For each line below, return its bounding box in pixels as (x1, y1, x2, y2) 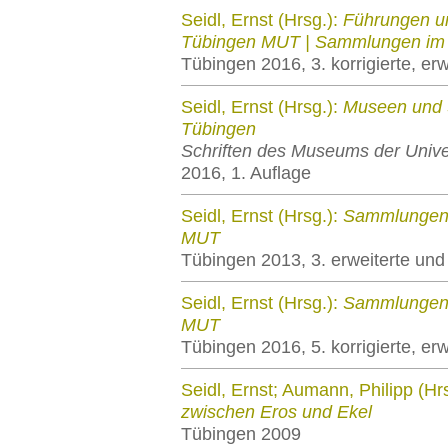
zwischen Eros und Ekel (181, 402, 372, 422)
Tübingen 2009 (181, 424, 301, 444)
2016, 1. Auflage (181, 163, 311, 183)
